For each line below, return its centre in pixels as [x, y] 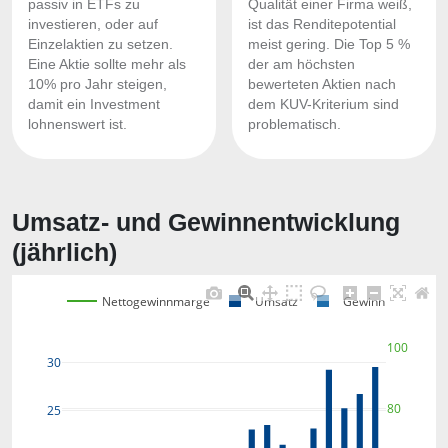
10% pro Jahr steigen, [97, 84]
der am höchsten [301, 64]
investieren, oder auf [93, 24]
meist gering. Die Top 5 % [329, 44]
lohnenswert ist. [77, 124]
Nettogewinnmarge [156, 301]
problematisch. [294, 124]
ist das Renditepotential [322, 24]
